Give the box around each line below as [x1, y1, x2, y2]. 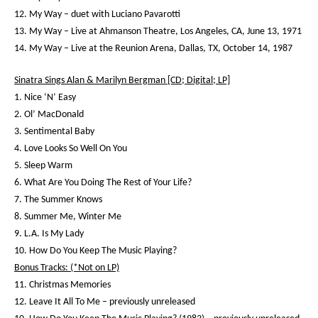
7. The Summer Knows [14, 194, 102, 205]
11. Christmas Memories [14, 280, 111, 290]
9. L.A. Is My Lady [14, 229, 84, 239]
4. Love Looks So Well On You [14, 143, 127, 154]
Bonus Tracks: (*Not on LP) [14, 263, 119, 273]
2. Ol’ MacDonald [14, 109, 84, 120]
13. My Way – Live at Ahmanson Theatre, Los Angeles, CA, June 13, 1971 [14, 26, 302, 37]
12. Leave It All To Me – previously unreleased [14, 297, 195, 307]
